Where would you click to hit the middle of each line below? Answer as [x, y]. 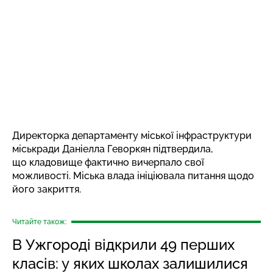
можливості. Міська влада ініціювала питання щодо [133, 175]
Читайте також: [39, 222]
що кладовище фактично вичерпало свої [108, 162]
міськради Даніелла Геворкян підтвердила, [112, 149]
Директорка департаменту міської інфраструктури [132, 135]
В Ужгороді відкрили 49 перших [123, 244]
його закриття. [47, 189]
